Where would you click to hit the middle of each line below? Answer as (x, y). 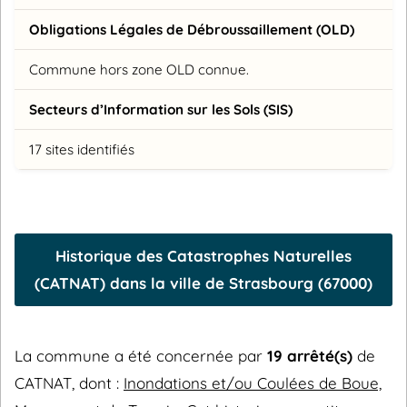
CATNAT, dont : (69, 382)
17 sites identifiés (82, 149)
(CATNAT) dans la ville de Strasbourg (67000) (203, 283)
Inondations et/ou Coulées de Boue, (253, 382)
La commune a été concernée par (141, 355)
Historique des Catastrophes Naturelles (203, 255)
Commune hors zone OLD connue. (139, 69)
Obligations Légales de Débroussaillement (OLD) (192, 29)
